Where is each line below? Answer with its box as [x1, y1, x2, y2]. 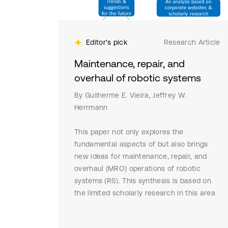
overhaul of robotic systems [74, 72, 201, 83]
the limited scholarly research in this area [74, 189, 215, 197]
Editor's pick [86, 38, 127, 46]
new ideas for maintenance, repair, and [74, 152, 207, 160]
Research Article [163, 38, 220, 46]
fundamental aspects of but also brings [74, 140, 208, 148]
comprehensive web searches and [74, 213, 191, 221]
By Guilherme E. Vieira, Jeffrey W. [74, 91, 187, 99]
